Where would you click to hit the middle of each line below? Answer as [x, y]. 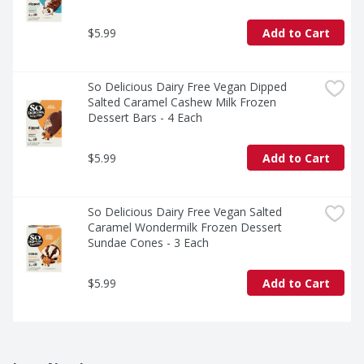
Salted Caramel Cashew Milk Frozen [182, 102]
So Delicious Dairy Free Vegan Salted [185, 212]
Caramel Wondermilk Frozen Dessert [185, 227]
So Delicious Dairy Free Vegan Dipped [187, 87]
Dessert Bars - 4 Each [145, 118]
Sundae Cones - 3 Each [148, 243]
